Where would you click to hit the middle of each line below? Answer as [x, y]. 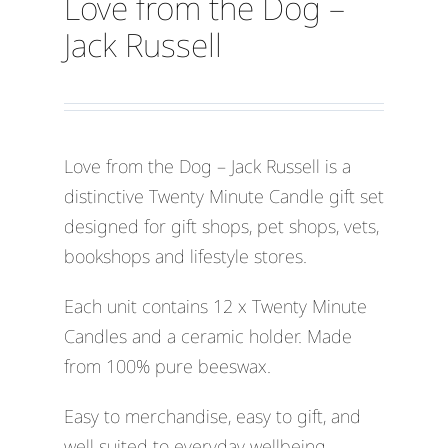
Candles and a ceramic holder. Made [207, 336]
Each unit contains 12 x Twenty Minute [215, 306]
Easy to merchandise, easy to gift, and [212, 416]
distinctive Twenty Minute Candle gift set [223, 196]
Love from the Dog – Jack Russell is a [207, 166]
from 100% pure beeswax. [167, 366]
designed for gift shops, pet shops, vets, [221, 226]
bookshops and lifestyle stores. [185, 256]
